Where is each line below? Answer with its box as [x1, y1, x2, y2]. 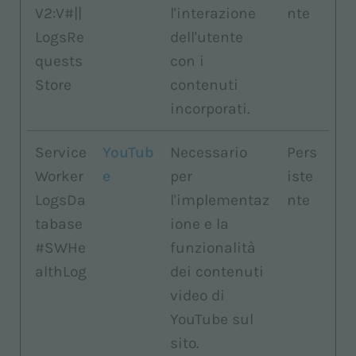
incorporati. [170, 99, 250, 118]
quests [35, 52, 83, 70]
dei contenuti [170, 262, 264, 281]
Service [35, 143, 87, 161]
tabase [35, 215, 83, 233]
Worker [35, 167, 83, 185]
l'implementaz [170, 191, 269, 209]
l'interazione [170, 4, 256, 22]
